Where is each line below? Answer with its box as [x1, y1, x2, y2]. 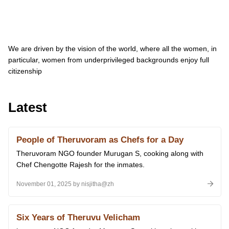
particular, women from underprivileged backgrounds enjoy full [8, 56, 209, 64]
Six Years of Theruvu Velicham [16, 213, 140, 222]
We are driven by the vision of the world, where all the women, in [8, 44, 217, 53]
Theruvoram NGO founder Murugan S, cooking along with [16, 149, 203, 157]
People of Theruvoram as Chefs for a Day [16, 135, 184, 145]
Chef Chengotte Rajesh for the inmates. [16, 161, 145, 169]
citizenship [8, 67, 42, 75]
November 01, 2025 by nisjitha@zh [16, 180, 114, 188]
